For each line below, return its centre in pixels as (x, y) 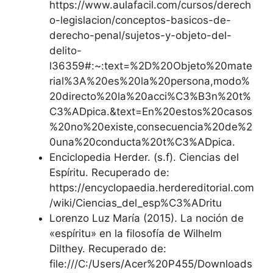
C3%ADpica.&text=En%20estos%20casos (151, 111)
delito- (66, 50)
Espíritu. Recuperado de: (109, 172)
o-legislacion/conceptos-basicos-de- (140, 20)
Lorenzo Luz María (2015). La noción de (147, 218)
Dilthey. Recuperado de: (108, 248)
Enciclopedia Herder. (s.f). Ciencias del (144, 157)
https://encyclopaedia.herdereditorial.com (152, 187)
